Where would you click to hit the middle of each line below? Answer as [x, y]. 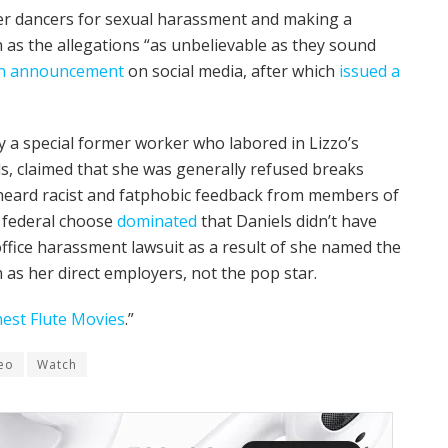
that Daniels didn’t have [287, 220]
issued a [369, 70]
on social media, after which [231, 70]
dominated [157, 220]
